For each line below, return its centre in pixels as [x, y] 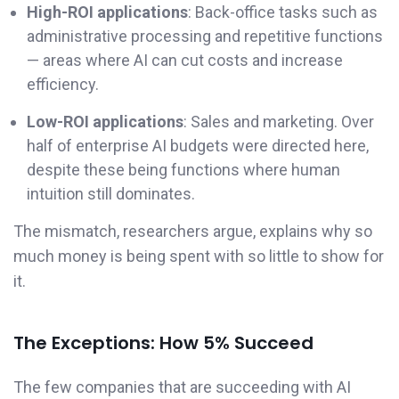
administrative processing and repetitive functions [205, 36]
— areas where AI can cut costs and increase [185, 60]
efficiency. [63, 84]
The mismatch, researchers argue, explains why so [193, 231]
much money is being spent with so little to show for [199, 256]
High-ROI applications [107, 12]
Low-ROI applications [105, 121]
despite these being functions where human [183, 169]
